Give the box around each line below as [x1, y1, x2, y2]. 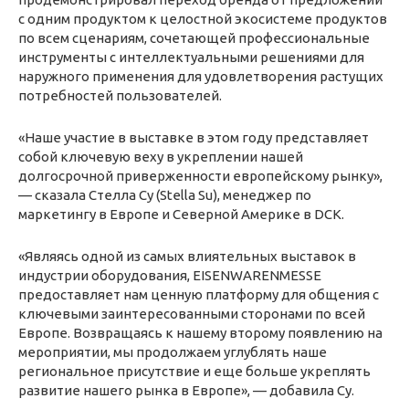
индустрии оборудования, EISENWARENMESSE [18, 267, 321, 283]
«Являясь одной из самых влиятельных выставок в [18, 247, 356, 264]
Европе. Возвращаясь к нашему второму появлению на [18, 324, 383, 341]
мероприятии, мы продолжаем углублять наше [18, 343, 327, 360]
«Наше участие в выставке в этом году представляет [18, 129, 369, 145]
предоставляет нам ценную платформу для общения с [18, 286, 379, 302]
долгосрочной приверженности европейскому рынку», [18, 167, 383, 184]
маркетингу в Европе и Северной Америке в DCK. [18, 205, 344, 222]
